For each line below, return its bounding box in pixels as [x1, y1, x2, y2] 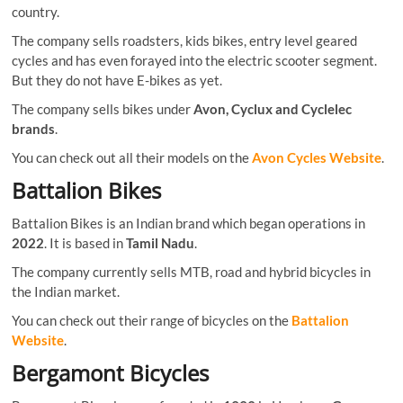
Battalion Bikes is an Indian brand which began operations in [12, 214, 366, 231]
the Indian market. [12, 282, 121, 300]
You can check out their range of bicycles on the [12, 311, 292, 328]
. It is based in [44, 234, 127, 251]
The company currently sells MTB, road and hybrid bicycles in [12, 263, 372, 280]
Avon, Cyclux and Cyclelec [193, 100, 353, 117]
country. [12, 3, 60, 20]
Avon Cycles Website [252, 148, 382, 166]
